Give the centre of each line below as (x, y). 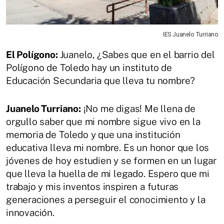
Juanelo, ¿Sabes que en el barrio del (137, 55)
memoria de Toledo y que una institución (93, 135)
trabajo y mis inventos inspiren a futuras (92, 187)
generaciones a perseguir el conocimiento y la (106, 200)
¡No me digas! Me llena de (138, 109)
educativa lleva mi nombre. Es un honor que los (108, 148)
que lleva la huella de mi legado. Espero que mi (108, 174)
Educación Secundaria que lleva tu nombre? (101, 81)
